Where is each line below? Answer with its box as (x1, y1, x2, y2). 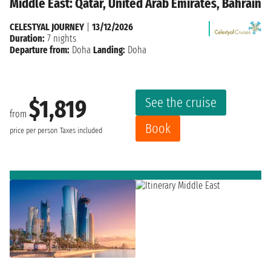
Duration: (10, 32, 45, 44)
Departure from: (10, 44, 70, 56)
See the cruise (145, 94, 217, 111)
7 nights (45, 32, 76, 44)
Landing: (93, 44, 125, 56)
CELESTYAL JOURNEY (10, 21, 84, 33)
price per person (10, 126, 57, 136)
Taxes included (60, 126, 102, 136)
